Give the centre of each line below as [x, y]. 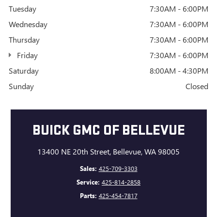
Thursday [24, 39]
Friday [26, 55]
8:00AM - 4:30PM [179, 70]
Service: [88, 182]
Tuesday [23, 8]
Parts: [88, 196]
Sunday [21, 86]
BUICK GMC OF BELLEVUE [108, 131]
